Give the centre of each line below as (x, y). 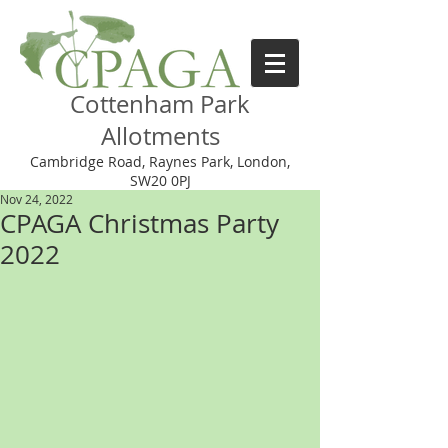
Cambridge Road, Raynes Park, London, (160, 161)
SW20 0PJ (160, 180)
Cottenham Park (160, 104)
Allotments (160, 136)
